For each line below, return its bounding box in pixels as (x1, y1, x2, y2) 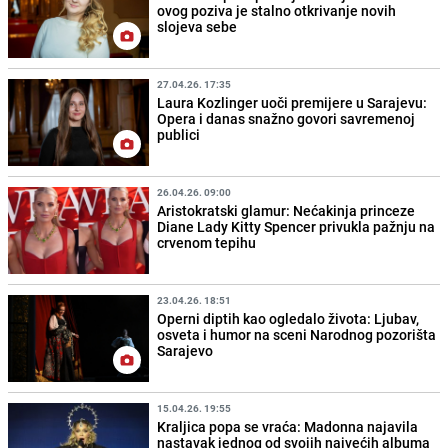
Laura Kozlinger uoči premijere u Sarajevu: (157, 92, 428, 112)
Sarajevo (157, 341, 214, 361)
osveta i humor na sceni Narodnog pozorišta (157, 325, 437, 345)
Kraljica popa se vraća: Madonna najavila (157, 417, 419, 437)
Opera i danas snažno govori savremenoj (157, 108, 416, 128)
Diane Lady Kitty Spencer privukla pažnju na (157, 217, 436, 237)
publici (157, 124, 201, 144)
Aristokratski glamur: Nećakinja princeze (157, 201, 416, 221)
